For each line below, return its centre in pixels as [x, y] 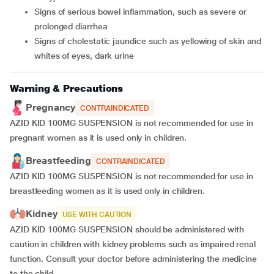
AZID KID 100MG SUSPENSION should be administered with [127, 229]
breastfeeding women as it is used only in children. [107, 191]
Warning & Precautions [67, 88]
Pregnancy [51, 107]
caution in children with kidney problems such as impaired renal [133, 244]
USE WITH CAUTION [97, 215]
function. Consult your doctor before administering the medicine [133, 259]
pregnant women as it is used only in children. [98, 138]
